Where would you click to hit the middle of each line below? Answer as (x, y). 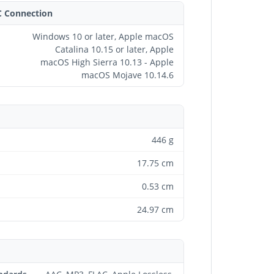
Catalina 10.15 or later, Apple (114, 49)
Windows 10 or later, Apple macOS (103, 36)
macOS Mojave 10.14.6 (128, 75)
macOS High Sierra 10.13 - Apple (107, 62)
